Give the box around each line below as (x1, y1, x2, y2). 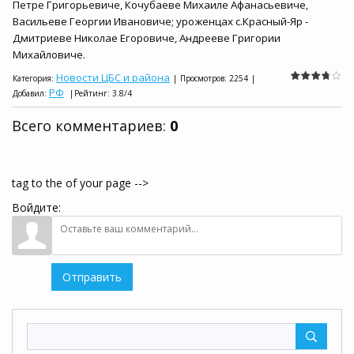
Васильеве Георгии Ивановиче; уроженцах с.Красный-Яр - (13, 14, 308, 28)
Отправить (62, 269, 122, 284)
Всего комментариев (12, 116, 163, 135)
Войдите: (12, 200, 61, 215)
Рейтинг (74, 88, 107, 99)
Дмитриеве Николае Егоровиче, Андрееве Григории (13, 31, 281, 45)
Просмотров (180, 73, 224, 84)
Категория (13, 73, 51, 84)
